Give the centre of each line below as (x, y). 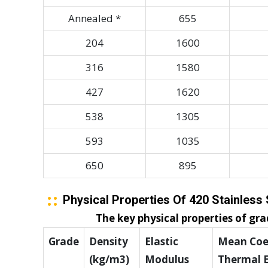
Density (109, 242)
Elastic (162, 242)
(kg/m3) (109, 260)
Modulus (167, 260)
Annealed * (95, 19)
